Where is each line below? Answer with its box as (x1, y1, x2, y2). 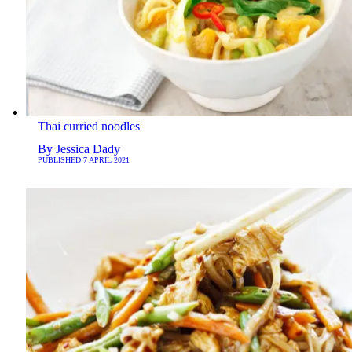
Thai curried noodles (37, 119, 140, 134)
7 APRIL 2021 (82, 156, 130, 165)
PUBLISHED (37, 156, 83, 165)
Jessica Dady (55, 142, 120, 156)
